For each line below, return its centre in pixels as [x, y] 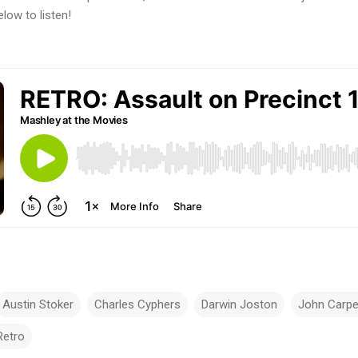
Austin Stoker [38, 304]
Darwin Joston [239, 304]
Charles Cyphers [137, 304]
